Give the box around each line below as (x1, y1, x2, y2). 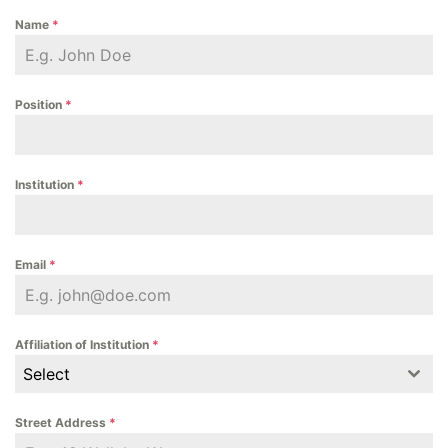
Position (15, 96, 65, 112)
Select (23, 363, 70, 384)
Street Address (15, 414, 109, 430)
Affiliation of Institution (15, 336, 152, 352)
